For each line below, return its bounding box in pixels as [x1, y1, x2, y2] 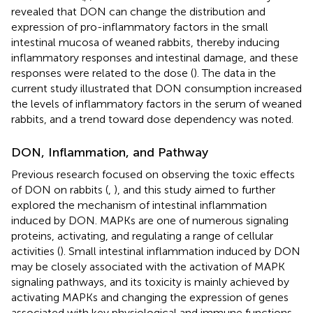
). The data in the [194, 66, 276, 80]
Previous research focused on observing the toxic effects [11, 168, 295, 182]
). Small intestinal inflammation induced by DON [60, 245, 300, 259]
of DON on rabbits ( [11, 183, 108, 197]
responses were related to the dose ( [11, 66, 194, 80]
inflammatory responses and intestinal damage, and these [11, 51, 298, 65]
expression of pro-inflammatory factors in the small [11, 20, 268, 34]
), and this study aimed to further [114, 183, 275, 197]
